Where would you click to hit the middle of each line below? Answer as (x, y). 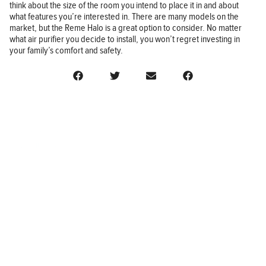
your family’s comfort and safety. (66, 50)
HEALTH (35, 239)
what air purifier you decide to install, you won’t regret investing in (125, 39)
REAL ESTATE (44, 220)
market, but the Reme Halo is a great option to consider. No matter (126, 28)
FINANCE (37, 200)
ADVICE (35, 259)
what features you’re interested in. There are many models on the (124, 17)
